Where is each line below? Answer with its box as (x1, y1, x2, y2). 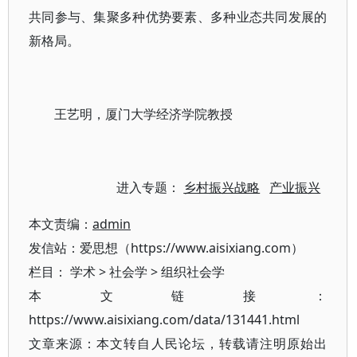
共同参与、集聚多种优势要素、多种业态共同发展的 (29, 8, 328, 25)
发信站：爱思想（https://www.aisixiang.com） (29, 239, 304, 257)
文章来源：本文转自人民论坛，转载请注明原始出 (29, 335, 328, 352)
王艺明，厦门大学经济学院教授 (54, 105, 233, 123)
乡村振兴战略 (183, 178, 261, 196)
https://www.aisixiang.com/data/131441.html (29, 311, 300, 328)
